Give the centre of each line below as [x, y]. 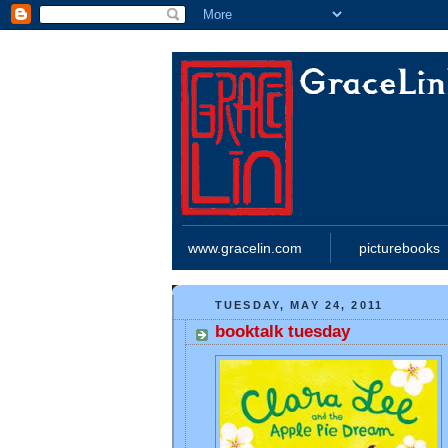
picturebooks [399, 247]
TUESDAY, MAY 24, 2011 [299, 304]
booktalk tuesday [282, 332]
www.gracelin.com [245, 247]
